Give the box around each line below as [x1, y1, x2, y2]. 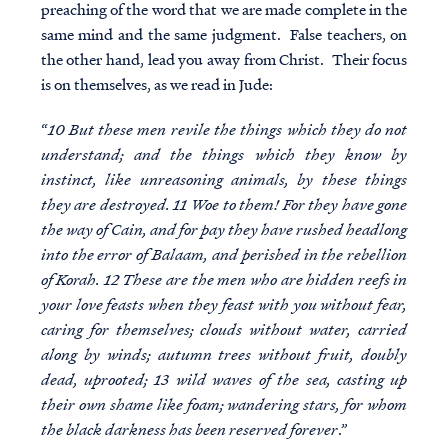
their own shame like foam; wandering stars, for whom [40, 393, 408, 416]
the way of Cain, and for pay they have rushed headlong [40, 218, 408, 241]
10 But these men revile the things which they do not [47, 118, 408, 141]
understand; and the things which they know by [40, 143, 408, 166]
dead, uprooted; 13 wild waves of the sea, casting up [40, 368, 408, 391]
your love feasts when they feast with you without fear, [40, 293, 408, 316]
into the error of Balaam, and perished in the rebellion [40, 243, 408, 266]
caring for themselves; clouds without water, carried [40, 318, 408, 341]
